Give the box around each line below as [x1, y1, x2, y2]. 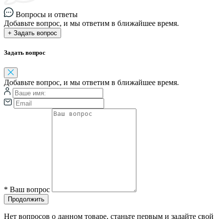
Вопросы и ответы [14, 10, 78, 19]
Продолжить [8, 196, 44, 203]
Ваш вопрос [10, 185, 50, 194]
